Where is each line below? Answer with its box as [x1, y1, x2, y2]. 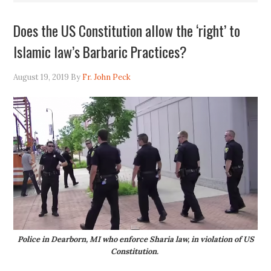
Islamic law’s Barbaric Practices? [13, 41, 188, 63]
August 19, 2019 [13, 72, 70, 83]
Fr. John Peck [82, 72, 131, 83]
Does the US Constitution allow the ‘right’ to [13, 19, 241, 42]
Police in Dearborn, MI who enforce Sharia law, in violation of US [17, 234, 254, 245]
